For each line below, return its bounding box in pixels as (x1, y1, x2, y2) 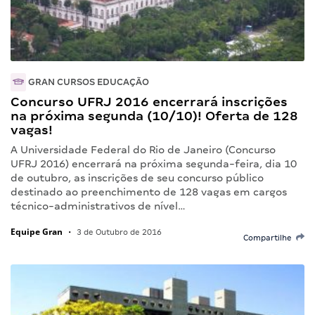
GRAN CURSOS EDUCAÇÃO (26, 76, 149, 87)
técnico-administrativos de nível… (11, 200, 186, 212)
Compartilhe (243, 233, 296, 242)
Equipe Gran (11, 225, 63, 238)
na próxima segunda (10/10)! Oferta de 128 (11, 108, 298, 123)
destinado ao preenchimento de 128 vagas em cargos (11, 186, 287, 198)
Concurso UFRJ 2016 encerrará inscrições (11, 94, 288, 109)
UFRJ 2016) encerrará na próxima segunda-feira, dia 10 (11, 157, 297, 169)
